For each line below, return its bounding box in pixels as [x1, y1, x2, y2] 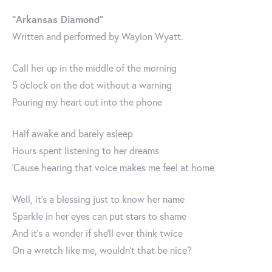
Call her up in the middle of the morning [12, 61, 177, 75]
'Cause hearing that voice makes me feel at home [12, 161, 214, 174]
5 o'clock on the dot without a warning [12, 78, 172, 92]
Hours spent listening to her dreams [12, 144, 159, 157]
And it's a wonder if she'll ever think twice [12, 226, 183, 240]
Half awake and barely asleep [12, 127, 133, 140]
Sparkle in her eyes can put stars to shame [12, 209, 186, 223]
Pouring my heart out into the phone [12, 95, 162, 109]
